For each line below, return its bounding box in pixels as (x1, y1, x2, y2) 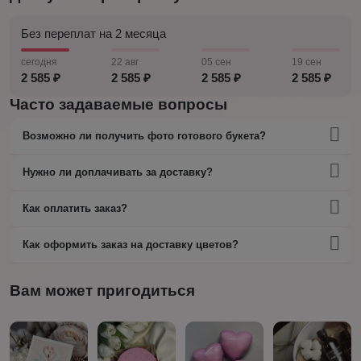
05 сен (201, 56, 232, 68)
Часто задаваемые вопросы (9, 96, 227, 114)
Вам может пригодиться (9, 282, 195, 300)
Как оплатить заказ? (22, 202, 127, 215)
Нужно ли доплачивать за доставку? (22, 166, 213, 179)
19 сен (292, 56, 322, 68)
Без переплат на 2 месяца (20, 27, 166, 41)
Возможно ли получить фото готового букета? (22, 130, 266, 143)
